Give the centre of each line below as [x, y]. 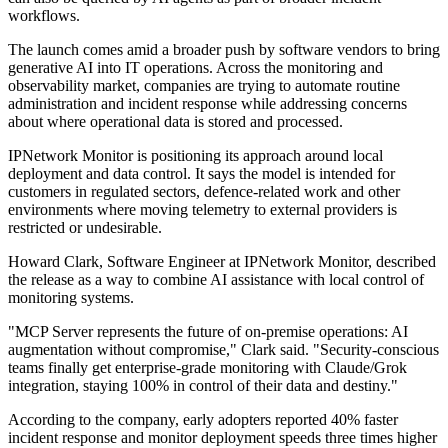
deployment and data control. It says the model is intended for [201, 174]
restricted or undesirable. [85, 228]
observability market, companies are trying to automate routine [204, 86]
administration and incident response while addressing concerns [207, 104]
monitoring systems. [71, 298]
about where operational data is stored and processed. [175, 122]
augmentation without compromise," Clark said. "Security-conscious [223, 350]
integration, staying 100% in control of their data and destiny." [203, 386]
